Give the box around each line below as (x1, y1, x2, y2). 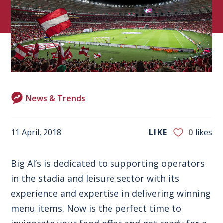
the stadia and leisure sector (21, 172, 145, 184)
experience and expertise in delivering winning (11, 187, 211, 199)
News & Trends (26, 92, 86, 104)
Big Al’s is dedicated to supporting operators (11, 157, 205, 169)
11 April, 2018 (11, 126, 62, 138)
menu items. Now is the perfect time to (11, 202, 182, 214)
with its (144, 172, 180, 184)
